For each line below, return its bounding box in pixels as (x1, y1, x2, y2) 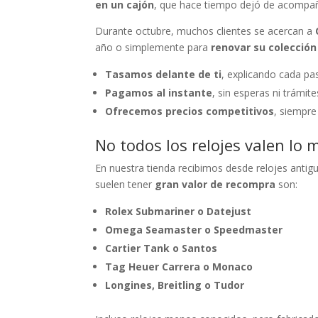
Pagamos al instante (105, 86, 213, 99)
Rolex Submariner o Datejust (105, 204, 252, 218)
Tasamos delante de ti (105, 67, 222, 81)
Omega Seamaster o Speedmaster (105, 223, 283, 236)
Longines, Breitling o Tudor (105, 278, 245, 292)
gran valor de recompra (155, 177, 276, 191)
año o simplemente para (95, 40, 212, 54)
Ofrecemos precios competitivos (105, 104, 275, 118)
